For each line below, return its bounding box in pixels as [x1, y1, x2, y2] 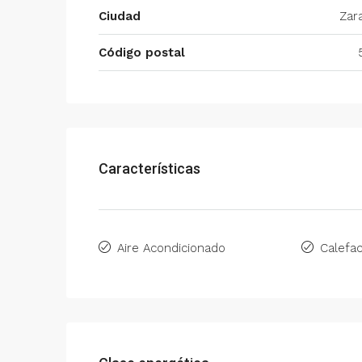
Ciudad [99, 9, 141, 23]
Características [99, 160, 200, 177]
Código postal [99, 45, 185, 60]
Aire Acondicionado [117, 241, 225, 255]
